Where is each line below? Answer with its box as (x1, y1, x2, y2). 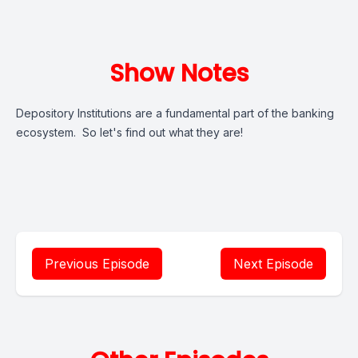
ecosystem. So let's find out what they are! (16, 125, 243, 139)
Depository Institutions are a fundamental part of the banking (16, 106, 334, 120)
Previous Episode (45, 256, 149, 272)
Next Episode (233, 256, 313, 272)
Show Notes (109, 57, 249, 90)
